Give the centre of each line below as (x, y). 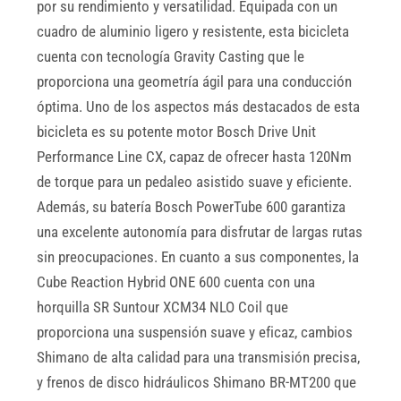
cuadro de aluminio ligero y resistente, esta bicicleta (193, 32)
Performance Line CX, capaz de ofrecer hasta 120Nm (195, 158)
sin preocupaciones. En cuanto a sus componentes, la (198, 258)
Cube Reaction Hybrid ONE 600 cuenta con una (176, 283)
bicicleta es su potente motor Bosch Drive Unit (177, 132)
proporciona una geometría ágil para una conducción (195, 82)
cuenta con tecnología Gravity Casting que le (171, 57)
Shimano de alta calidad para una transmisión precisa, (199, 358)
